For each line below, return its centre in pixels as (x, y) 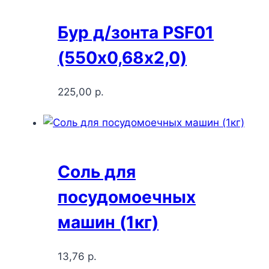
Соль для (97, 172)
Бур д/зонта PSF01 (136, 32)
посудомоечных (127, 197)
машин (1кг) (108, 222)
